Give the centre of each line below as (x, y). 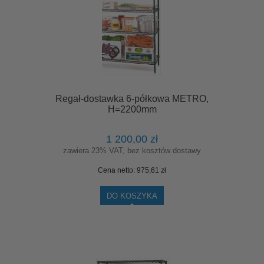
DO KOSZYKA (132, 196)
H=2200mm (132, 109)
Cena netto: (117, 171)
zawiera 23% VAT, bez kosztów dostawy (132, 151)
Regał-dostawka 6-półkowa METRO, (132, 98)
